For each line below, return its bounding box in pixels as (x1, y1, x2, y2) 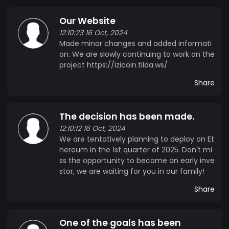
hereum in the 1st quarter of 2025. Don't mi (59, 144, 212, 155)
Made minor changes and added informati (59, 38, 212, 49)
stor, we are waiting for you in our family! (59, 166, 204, 176)
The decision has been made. (59, 110, 194, 123)
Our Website (59, 14, 116, 27)
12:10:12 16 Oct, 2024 (59, 123, 125, 133)
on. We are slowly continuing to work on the (59, 49, 215, 59)
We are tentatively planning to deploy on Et (59, 133, 214, 144)
